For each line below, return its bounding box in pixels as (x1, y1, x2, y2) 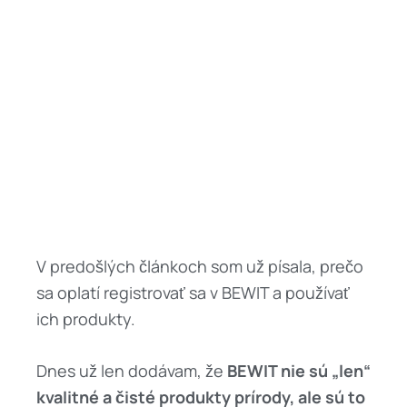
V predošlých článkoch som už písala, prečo (36, 254, 363, 277)
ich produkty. (36, 307, 135, 330)
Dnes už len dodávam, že (36, 360, 223, 382)
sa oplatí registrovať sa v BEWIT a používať (36, 281, 350, 303)
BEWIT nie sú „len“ (223, 360, 371, 382)
